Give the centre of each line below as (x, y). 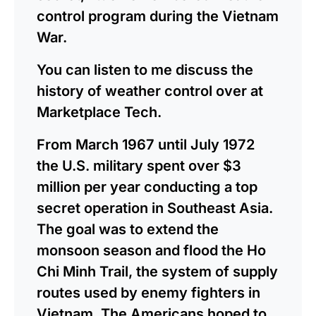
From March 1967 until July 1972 (146, 144)
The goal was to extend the (128, 229)
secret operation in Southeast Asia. (155, 208)
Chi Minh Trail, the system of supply (157, 271)
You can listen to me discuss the (145, 69)
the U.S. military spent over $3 (139, 165)
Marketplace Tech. (99, 112)
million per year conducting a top (147, 187)
